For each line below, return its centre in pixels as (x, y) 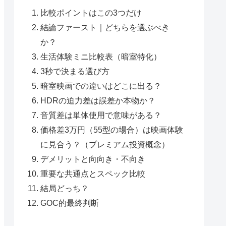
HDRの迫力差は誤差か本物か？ (98, 101)
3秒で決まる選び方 (75, 71)
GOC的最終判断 (70, 203)
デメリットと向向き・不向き (93, 159)
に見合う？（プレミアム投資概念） (105, 145)
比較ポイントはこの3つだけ (91, 13)
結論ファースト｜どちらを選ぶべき (105, 27)
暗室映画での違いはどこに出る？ (101, 86)
